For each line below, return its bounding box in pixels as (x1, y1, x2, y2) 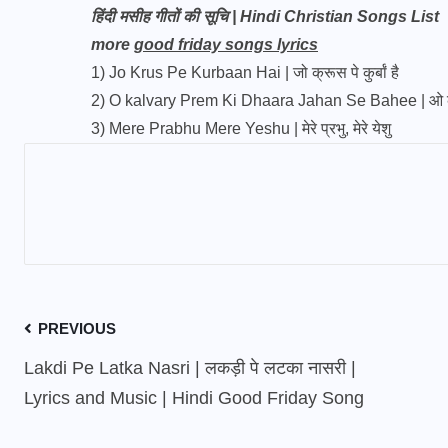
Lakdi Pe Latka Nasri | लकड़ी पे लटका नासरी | (24, 358, 356, 378)
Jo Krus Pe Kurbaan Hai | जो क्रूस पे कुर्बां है (109, 64, 399, 81)
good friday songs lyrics (134, 36, 318, 53)
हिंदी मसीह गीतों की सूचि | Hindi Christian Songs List (91, 8, 439, 25)
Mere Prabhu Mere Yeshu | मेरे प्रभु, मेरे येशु (109, 120, 391, 137)
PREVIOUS (34, 320, 116, 337)
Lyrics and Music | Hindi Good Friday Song (24, 388, 364, 408)
